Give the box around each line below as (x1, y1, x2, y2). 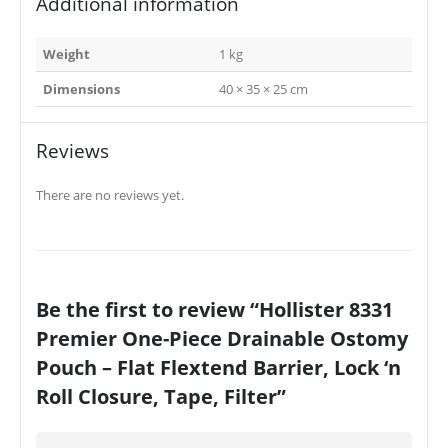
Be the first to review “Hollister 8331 (36, 294, 393, 323)
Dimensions (42, 79, 120, 98)
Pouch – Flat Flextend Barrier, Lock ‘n (36, 352, 401, 381)
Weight (42, 44, 90, 63)
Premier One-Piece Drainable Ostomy (36, 323, 408, 352)
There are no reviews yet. (36, 185, 184, 204)
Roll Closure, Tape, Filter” (36, 381, 286, 410)
